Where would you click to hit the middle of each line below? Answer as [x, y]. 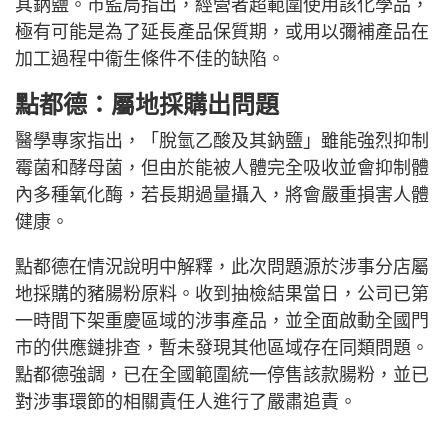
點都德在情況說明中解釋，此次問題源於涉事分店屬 [222, 266]
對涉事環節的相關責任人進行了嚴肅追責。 [186, 401]
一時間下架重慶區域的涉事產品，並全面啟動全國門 [222, 320]
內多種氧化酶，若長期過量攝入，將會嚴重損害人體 [222, 194]
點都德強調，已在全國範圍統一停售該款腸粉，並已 [222, 374]
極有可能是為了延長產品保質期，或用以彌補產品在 [222, 31]
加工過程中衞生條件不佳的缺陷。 [150, 58]
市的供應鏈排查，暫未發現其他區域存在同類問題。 [222, 347]
